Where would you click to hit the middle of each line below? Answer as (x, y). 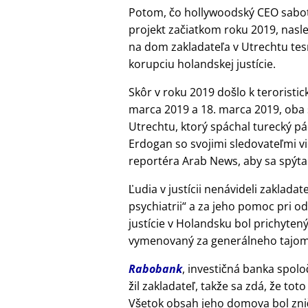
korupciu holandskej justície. (202, 64)
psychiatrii (155, 206)
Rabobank (155, 268)
